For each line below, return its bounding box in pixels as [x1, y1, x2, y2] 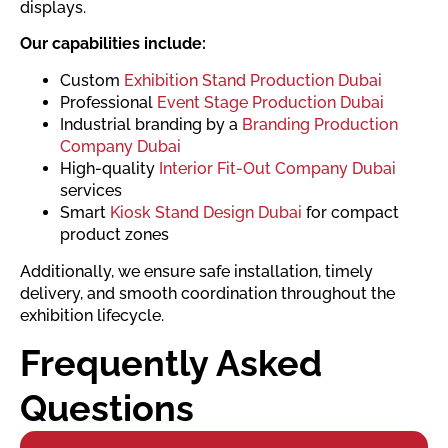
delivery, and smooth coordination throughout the [20, 283, 395, 303]
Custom [60, 70, 124, 90]
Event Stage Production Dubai [157, 92, 384, 112]
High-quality [60, 158, 159, 178]
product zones [60, 224, 169, 244]
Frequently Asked [20, 342, 322, 385]
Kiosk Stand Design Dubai [110, 202, 302, 222]
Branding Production [242, 114, 398, 134]
